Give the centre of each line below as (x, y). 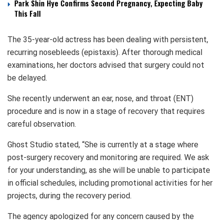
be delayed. (28, 78)
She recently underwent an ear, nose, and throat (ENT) (100, 98)
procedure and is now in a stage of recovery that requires (106, 111)
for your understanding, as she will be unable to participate (109, 170)
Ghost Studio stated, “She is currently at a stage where (103, 144)
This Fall (27, 13)
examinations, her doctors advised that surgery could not (106, 65)
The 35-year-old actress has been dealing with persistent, (108, 39)
